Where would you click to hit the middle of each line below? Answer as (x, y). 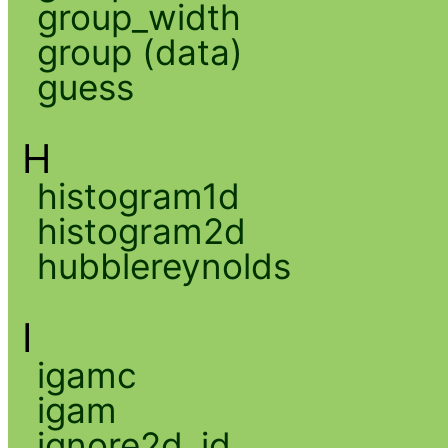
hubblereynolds (163, 265)
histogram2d (141, 230)
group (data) (139, 51)
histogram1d (138, 195)
